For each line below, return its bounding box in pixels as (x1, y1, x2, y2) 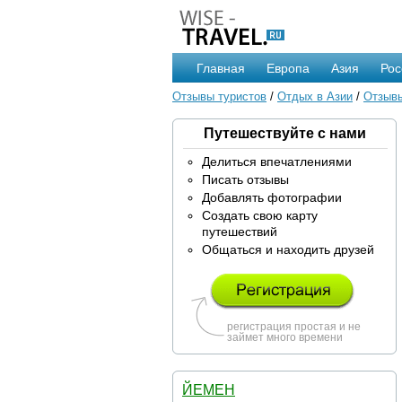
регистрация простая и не (227, 320, 361, 333)
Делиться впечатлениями (202, 154, 352, 169)
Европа (267, 61, 310, 75)
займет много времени (227, 331, 343, 344)
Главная (197, 61, 245, 75)
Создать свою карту (202, 208, 318, 223)
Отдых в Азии (277, 90, 353, 103)
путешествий (202, 224, 277, 239)
